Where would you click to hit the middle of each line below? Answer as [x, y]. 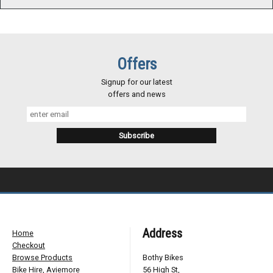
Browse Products [42, 258]
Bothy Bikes [163, 258]
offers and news [136, 94]
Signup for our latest [136, 82]
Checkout [29, 246]
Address [162, 234]
